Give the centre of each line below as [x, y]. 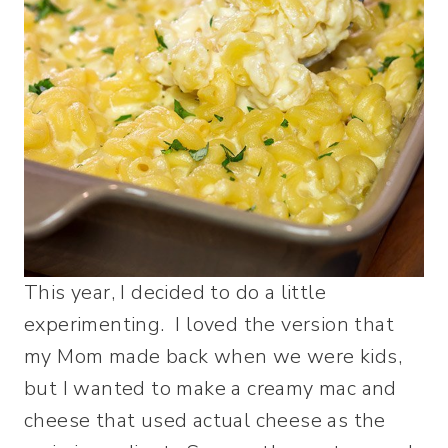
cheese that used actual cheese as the [205, 420]
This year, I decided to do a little [175, 292]
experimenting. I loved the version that [209, 324]
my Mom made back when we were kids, [213, 356]
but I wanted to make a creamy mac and [210, 388]
